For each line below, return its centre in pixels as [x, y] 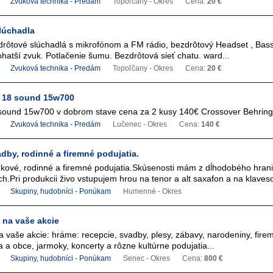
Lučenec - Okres [140, 124]
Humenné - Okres [152, 191]
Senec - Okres [147, 258]
